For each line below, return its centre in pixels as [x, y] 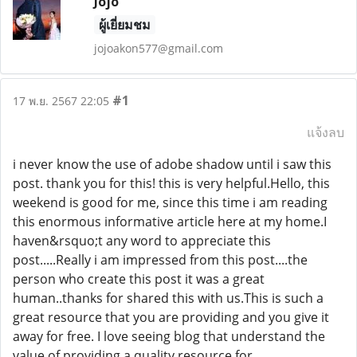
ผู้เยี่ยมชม [124, 25]
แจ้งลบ [326, 132]
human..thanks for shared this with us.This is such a [168, 298]
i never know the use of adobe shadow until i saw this [172, 164]
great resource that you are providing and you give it [171, 317]
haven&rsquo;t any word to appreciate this [142, 241]
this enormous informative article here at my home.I [170, 222]
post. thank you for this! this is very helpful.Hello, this [171, 183]
